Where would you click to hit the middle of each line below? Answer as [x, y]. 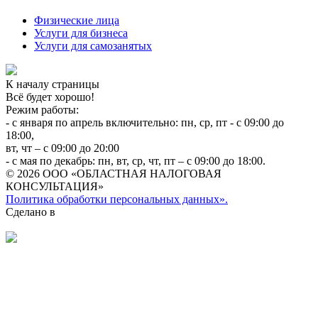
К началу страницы [53, 84]
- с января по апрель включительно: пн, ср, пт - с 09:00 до [145, 122]
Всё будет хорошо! [50, 97]
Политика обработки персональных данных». [117, 199]
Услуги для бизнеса [81, 33]
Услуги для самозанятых [93, 45]
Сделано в [31, 212]
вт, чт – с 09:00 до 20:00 [62, 148]
